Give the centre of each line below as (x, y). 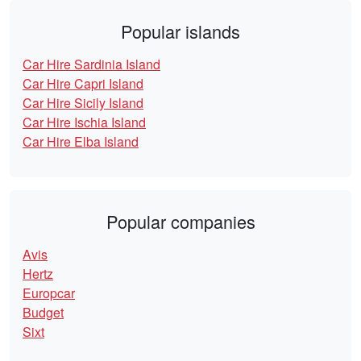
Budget (43, 313)
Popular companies (180, 222)
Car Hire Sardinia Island (91, 64)
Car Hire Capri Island (83, 84)
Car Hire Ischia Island (84, 122)
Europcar (49, 293)
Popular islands (180, 31)
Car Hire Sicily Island (83, 103)
